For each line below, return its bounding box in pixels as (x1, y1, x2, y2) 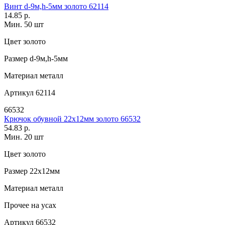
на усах (29, 201, 56, 210)
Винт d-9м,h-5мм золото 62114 (4, 2, 108, 11)
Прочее (4, 201, 29, 210)
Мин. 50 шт (4, 20, 44, 29)
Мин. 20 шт (4, 133, 44, 142)
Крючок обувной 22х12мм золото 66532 (4, 115, 141, 124)
